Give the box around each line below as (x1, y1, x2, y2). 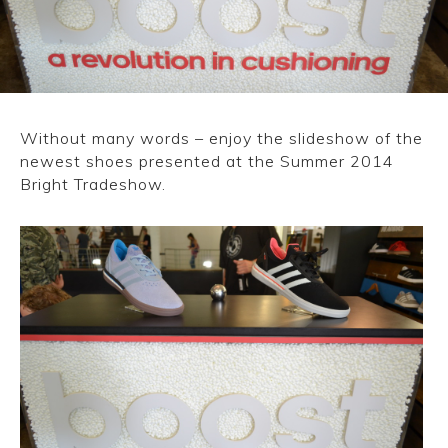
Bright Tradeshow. (20, 174, 166, 194)
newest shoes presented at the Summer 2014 (20, 151, 394, 171)
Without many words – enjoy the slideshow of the (20, 128, 423, 148)
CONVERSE (15, 10, 111, 29)
